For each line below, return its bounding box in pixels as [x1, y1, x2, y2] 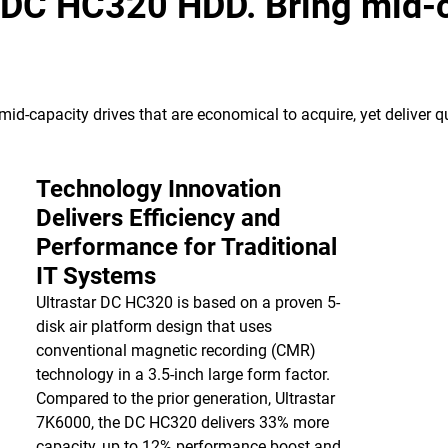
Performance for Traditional [35, 233, 337, 261]
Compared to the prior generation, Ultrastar [35, 389, 335, 408]
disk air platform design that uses [35, 317, 272, 336]
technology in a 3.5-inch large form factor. [35, 365, 330, 384]
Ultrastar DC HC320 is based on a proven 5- [35, 293, 340, 312]
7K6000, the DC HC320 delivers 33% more [35, 413, 329, 432]
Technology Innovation [35, 175, 281, 203]
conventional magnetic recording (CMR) [35, 341, 316, 360]
